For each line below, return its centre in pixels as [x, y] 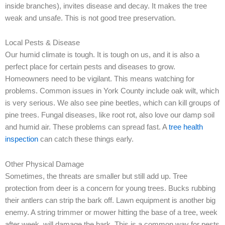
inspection [22, 139]
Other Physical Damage [44, 164]
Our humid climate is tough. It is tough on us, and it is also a [102, 55]
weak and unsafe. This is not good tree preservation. [90, 18]
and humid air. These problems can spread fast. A [86, 127]
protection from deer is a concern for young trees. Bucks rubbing [110, 188]
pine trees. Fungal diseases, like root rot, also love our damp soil [110, 115]
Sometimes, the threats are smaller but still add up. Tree [96, 176]
